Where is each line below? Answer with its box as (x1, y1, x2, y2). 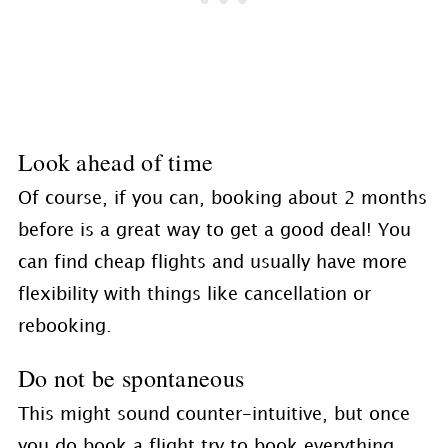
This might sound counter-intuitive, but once (17, 406, 410, 423)
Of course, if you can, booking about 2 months (17, 190, 427, 207)
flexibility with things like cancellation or (17, 286, 371, 303)
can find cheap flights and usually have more (17, 254, 407, 271)
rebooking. (17, 318, 112, 335)
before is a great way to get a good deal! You (17, 222, 411, 239)
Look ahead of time (17, 146, 214, 178)
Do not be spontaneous (17, 362, 245, 394)
